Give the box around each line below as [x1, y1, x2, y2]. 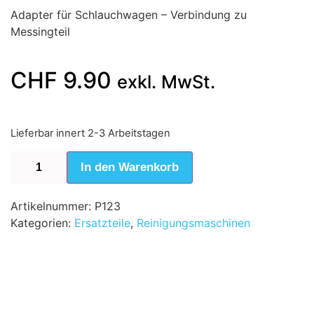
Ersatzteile [74, 215, 130, 230]
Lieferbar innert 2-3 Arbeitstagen [11, 127, 170, 140]
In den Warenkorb [81, 160, 179, 174]
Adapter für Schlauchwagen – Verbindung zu [11, 8, 247, 22]
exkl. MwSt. [117, 71, 215, 93]
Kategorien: [11, 215, 74, 230]
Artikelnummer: [11, 198, 95, 213]
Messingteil [11, 25, 70, 39]
